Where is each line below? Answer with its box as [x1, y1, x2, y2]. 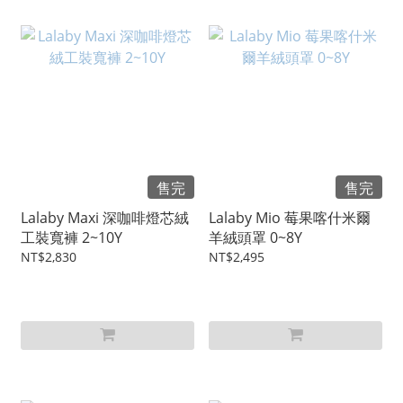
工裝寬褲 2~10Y [21, 228, 122, 248]
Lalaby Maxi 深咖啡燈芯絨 [21, 208, 189, 228]
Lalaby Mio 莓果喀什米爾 [209, 208, 371, 228]
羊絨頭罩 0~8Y [209, 228, 302, 248]
